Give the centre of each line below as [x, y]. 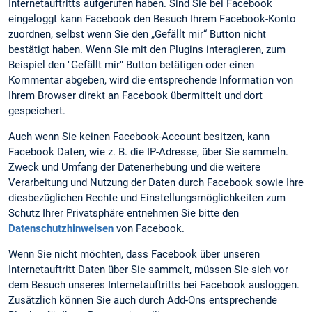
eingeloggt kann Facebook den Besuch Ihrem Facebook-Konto [152, 18]
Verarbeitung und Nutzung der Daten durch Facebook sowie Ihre [156, 182]
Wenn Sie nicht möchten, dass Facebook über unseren [134, 255]
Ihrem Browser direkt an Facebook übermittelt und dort [135, 95]
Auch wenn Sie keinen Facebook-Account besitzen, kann [139, 136]
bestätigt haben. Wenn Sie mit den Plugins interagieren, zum [147, 49]
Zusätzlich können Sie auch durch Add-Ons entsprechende [143, 301]
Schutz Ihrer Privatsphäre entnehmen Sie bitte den [124, 213]
